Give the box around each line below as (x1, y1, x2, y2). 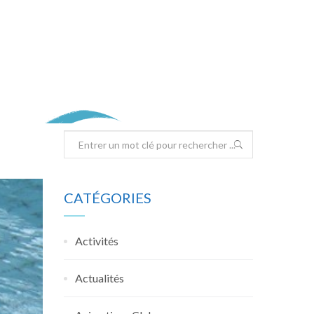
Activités (75, 234, 118, 247)
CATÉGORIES (64, 189, 151, 206)
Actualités (75, 271, 124, 285)
